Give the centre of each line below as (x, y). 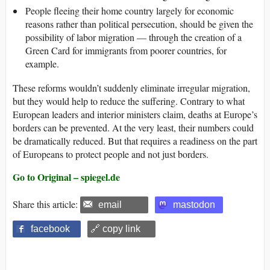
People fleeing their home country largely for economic (130, 11)
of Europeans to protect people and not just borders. (111, 154)
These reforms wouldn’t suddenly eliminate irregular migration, (131, 88)
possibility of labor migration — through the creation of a (133, 37)
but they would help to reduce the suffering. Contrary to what (129, 101)
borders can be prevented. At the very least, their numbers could (133, 128)
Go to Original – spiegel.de (66, 177)
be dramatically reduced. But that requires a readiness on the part (135, 141)
